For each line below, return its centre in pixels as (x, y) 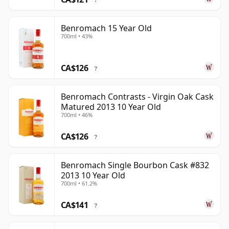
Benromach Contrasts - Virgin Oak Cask (137, 97)
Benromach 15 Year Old (106, 28)
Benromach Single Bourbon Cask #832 (135, 165)
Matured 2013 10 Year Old (111, 107)
